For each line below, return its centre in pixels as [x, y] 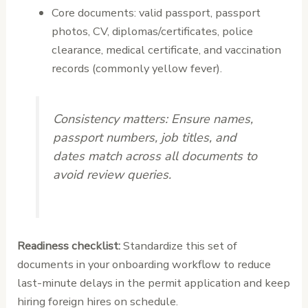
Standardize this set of [179, 246]
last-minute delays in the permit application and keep [154, 283]
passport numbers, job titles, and [145, 138]
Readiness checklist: [69, 246]
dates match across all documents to [155, 156]
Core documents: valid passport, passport [156, 13]
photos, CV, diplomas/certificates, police [152, 32]
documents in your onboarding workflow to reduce [144, 265]
